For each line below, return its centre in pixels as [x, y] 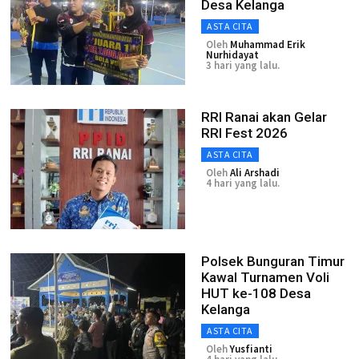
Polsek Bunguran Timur [273, 261]
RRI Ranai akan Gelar [264, 117]
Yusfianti [251, 349]
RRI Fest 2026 [244, 133]
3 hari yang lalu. [243, 65]
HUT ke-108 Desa [256, 293]
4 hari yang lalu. [243, 183]
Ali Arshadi [255, 173]
